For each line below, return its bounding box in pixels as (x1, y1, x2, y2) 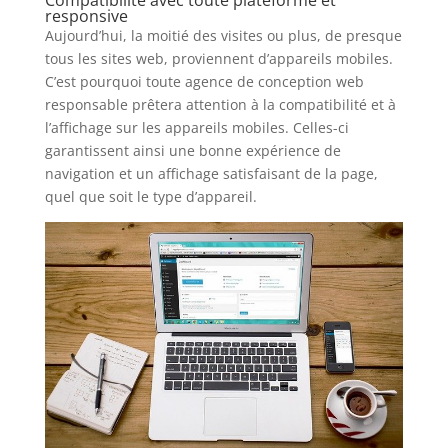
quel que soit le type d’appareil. (44, 186, 257, 206)
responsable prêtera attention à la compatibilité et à (44, 94, 396, 114)
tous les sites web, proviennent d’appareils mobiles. (44, 48, 393, 68)
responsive (44, 4, 128, 27)
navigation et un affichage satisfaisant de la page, (44, 163, 378, 183)
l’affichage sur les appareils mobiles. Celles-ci (44, 117, 349, 137)
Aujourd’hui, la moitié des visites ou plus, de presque (44, 25, 402, 45)
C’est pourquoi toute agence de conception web (44, 71, 364, 91)
